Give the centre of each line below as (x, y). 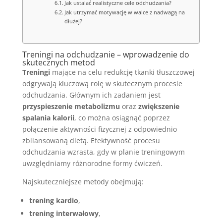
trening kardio (54, 200)
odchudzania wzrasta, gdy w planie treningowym (103, 152)
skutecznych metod (58, 62)
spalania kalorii (48, 118)
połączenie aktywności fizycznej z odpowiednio (99, 129)
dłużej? (73, 21)
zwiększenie (159, 106)
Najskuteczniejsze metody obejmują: (83, 182)
